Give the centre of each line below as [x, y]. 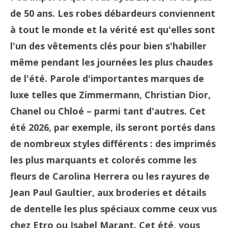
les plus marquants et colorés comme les [103, 160]
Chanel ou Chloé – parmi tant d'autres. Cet [108, 111]
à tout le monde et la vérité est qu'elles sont [113, 30]
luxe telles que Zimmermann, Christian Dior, [110, 95]
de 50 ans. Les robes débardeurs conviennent [113, 13]
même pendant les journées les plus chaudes [111, 62]
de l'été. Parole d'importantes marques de [107, 78]
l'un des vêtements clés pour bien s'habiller [108, 46]
